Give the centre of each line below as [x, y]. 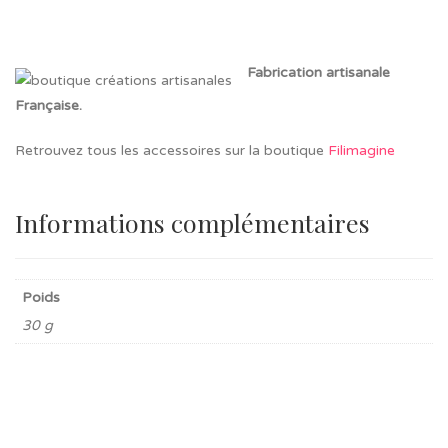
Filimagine [361, 150]
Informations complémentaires [192, 222]
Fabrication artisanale [318, 72]
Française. [48, 105]
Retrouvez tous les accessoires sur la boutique [171, 150]
